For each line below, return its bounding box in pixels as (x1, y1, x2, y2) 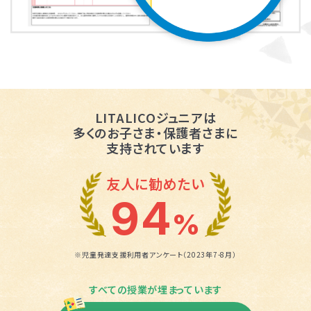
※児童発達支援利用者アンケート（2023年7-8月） (74, 249, 237, 260)
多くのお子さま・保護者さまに (72, 123, 239, 142)
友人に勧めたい (106, 173, 205, 194)
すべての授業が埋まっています (88, 283, 223, 297)
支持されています (106, 138, 205, 157)
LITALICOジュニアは (94, 108, 217, 126)
